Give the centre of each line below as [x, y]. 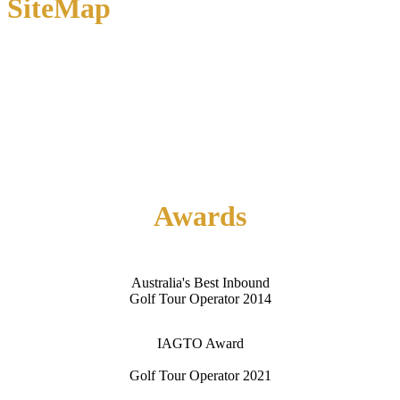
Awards [200, 217]
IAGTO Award [200, 343]
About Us [34, 117]
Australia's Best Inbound [200, 282]
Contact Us [40, 169]
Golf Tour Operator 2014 [200, 298]
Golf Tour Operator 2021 [200, 375]
